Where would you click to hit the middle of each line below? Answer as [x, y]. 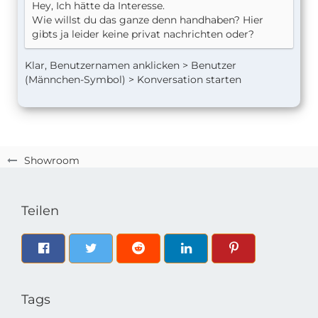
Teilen [40, 211]
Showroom [52, 161]
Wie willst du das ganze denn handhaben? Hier [148, 20]
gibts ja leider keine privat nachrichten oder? [143, 34]
